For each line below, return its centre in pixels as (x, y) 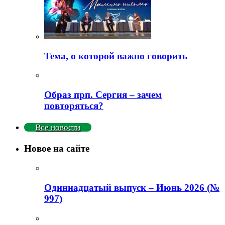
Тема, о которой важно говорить (116, 56)
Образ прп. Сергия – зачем (103, 95)
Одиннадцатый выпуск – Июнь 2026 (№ (132, 187)
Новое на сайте (57, 149)
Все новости (58, 127)
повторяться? (74, 106)
